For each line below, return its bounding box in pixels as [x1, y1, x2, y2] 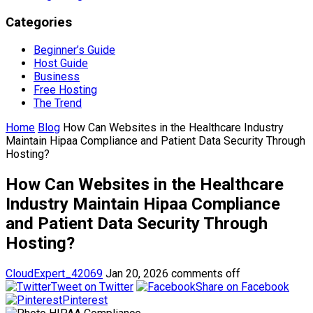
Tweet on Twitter [51, 279, 133, 293]
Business [34, 69, 80, 83]
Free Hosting [34, 82, 97, 96]
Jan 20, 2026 [105, 266, 168, 280]
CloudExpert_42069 [6, 266, 103, 280]
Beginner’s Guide [34, 43, 115, 57]
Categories [6, 15, 72, 31]
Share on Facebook [196, 279, 289, 293]
